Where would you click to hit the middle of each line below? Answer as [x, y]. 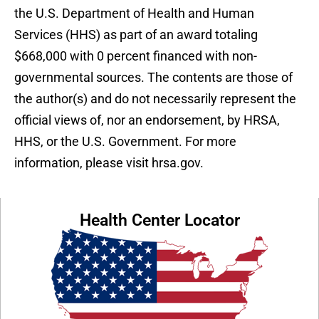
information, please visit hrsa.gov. [109, 162]
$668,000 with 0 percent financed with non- [136, 56]
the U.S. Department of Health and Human [134, 13]
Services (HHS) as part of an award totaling [136, 34]
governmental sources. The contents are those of [153, 77]
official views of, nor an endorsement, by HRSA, [147, 120]
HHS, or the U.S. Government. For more [125, 141]
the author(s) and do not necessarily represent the [155, 98]
